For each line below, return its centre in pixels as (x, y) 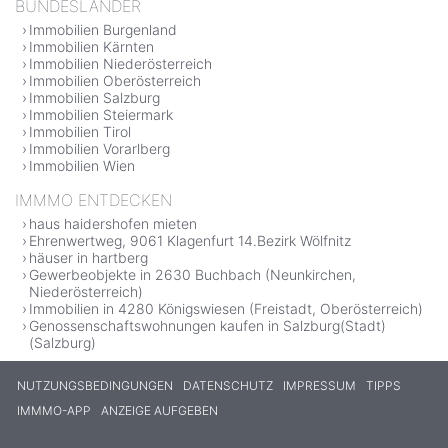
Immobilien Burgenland (103, 29)
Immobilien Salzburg (94, 97)
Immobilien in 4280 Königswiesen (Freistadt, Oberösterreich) (226, 308)
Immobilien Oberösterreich (115, 80)
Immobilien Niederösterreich (120, 63)
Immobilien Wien (82, 165)
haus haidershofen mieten (113, 223)
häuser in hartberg (88, 257)
